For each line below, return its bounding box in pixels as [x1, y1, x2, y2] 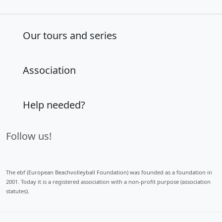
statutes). [6, 187, 29, 195]
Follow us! [6, 129, 52, 143]
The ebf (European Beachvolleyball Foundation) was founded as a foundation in [6, 168, 212, 176]
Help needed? [23, 98, 85, 111]
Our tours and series [23, 28, 117, 42]
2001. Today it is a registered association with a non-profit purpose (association [6, 177, 211, 185]
